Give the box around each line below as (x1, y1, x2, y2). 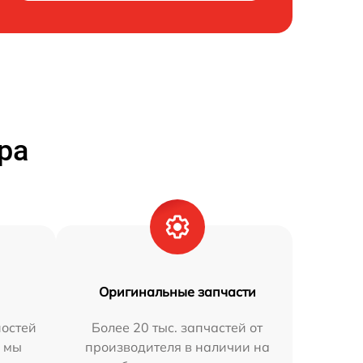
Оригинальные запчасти (98, 283, 256, 300)
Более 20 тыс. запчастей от (92, 318, 263, 335)
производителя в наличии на (84, 338, 270, 355)
